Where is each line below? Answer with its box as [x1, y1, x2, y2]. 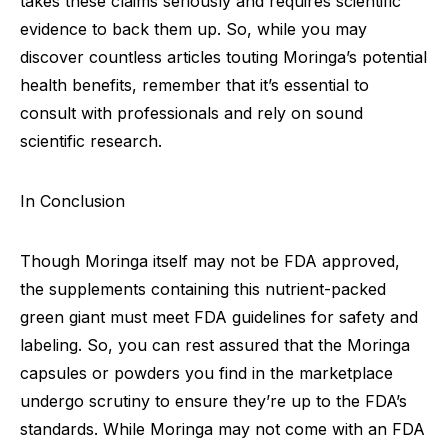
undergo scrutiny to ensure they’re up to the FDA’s [20, 391, 407, 412]
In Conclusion [20, 191, 125, 212]
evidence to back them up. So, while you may [20, 19, 367, 40]
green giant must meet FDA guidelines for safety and [20, 307, 418, 328]
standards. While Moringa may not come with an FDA [20, 419, 425, 440]
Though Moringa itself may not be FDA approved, [20, 251, 400, 272]
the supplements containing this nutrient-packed [20, 279, 386, 300]
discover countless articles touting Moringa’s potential [20, 47, 427, 68]
